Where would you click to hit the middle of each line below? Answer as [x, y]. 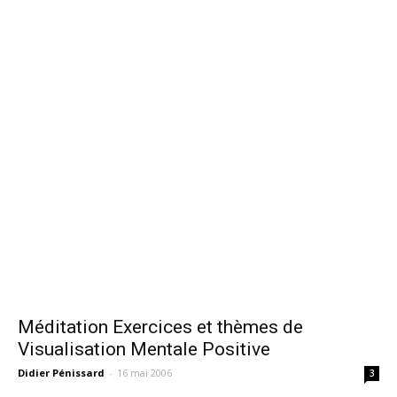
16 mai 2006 [144, 372]
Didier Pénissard [61, 372]
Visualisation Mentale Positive [144, 349]
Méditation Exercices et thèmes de [160, 327]
